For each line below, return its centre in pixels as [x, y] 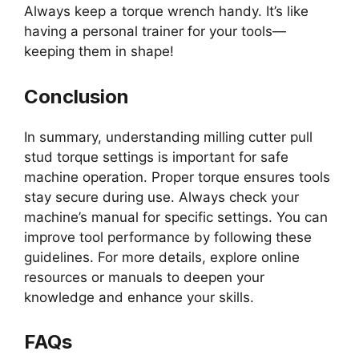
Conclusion [77, 96]
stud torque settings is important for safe [156, 157]
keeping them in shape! [99, 52]
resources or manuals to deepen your [144, 277]
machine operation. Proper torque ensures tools [177, 177]
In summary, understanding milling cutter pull [168, 137]
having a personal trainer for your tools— [155, 32]
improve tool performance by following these [168, 237]
